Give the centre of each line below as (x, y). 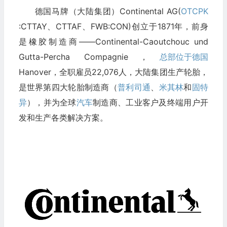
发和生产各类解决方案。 (63, 117)
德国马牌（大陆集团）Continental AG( (108, 11)
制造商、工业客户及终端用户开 (150, 102)
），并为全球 (51, 102)
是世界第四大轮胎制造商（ (68, 87)
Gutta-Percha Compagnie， (89, 56)
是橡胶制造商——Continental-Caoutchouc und (113, 41)
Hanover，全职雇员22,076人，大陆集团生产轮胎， (113, 72)
